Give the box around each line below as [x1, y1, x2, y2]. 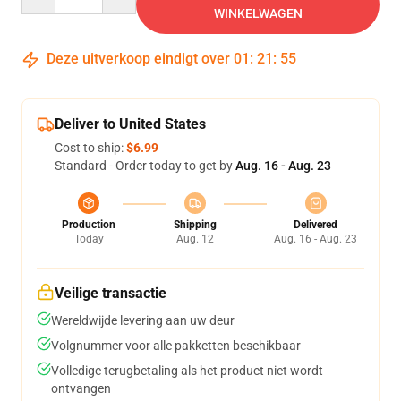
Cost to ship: [55, 141, 126, 155]
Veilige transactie [55, 285, 166, 302]
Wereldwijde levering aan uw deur [51, 313, 235, 328]
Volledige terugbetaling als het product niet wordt [51, 363, 323, 378]
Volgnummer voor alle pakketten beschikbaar [51, 338, 301, 353]
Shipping [173, 218, 217, 231]
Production [62, 218, 115, 231]
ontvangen [51, 381, 111, 396]
